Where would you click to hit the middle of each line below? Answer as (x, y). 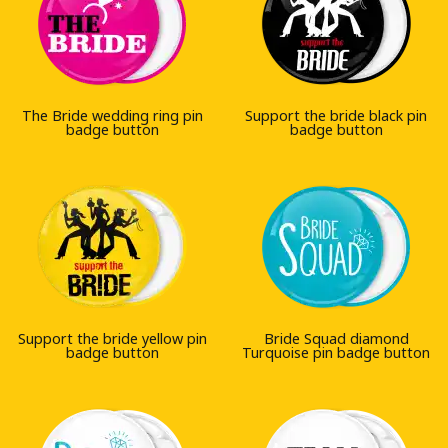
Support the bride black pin (336, 115)
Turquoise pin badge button (336, 352)
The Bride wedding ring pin (112, 115)
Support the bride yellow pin (112, 338)
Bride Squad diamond (336, 338)
